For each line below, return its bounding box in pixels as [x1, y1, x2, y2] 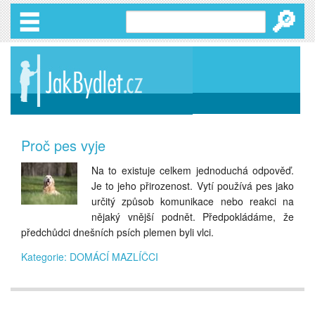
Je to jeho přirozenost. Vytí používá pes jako [91, 179, 294, 193]
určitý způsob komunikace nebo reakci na [91, 194, 294, 208]
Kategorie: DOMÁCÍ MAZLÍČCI [21, 250, 158, 264]
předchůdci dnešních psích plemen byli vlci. [21, 225, 214, 239]
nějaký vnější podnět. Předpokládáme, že [91, 210, 294, 224]
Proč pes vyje [21, 135, 105, 155]
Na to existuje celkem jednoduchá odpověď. [91, 163, 294, 177]
